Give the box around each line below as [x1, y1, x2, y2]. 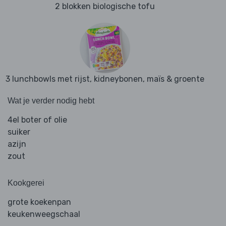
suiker [8, 127, 30, 137]
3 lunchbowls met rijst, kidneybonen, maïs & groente [6, 74, 204, 84]
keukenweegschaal [8, 209, 80, 219]
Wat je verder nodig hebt [8, 96, 94, 105]
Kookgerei [8, 179, 44, 188]
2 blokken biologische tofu [55, 2, 155, 12]
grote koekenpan [8, 197, 71, 207]
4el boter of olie [8, 115, 67, 125]
